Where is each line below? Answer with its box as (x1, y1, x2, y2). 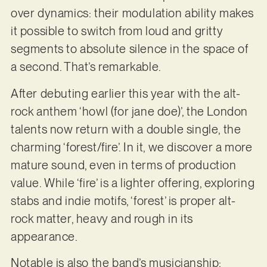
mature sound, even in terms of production (10, 157, 237, 172)
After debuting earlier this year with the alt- (10, 86, 241, 101)
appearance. (10, 229, 80, 244)
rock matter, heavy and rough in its (10, 211, 193, 226)
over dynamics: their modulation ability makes (10, 6, 254, 21)
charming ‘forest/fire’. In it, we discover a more (10, 139, 253, 154)
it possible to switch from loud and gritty (10, 24, 223, 39)
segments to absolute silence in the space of (10, 42, 249, 57)
